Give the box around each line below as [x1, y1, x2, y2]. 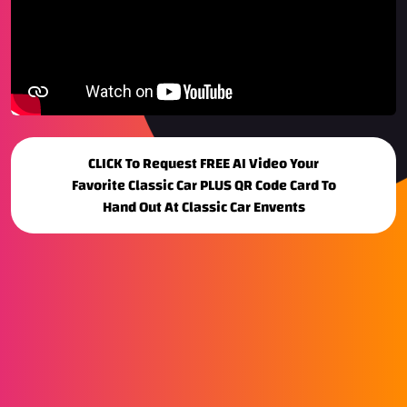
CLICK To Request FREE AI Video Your [88, 150, 319, 178]
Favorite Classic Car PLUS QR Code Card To [71, 172, 336, 200]
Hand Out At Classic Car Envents [102, 194, 305, 222]
